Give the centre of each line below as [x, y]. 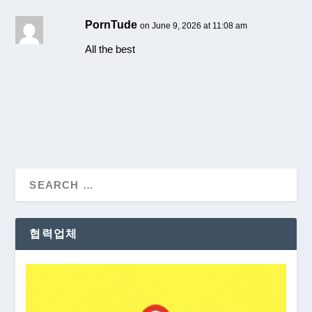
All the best [110, 49]
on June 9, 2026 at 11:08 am [194, 25]
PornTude [111, 24]
